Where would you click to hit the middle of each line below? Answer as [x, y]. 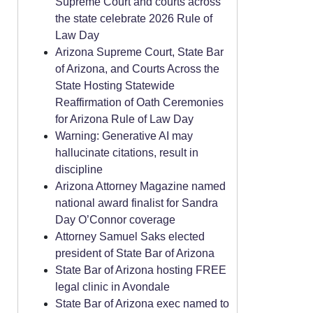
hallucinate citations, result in [127, 153]
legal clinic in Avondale [112, 287]
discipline [79, 169]
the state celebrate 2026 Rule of [134, 19]
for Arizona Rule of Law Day [124, 119]
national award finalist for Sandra [137, 203]
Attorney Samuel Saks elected [130, 236]
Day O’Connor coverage [115, 220]
